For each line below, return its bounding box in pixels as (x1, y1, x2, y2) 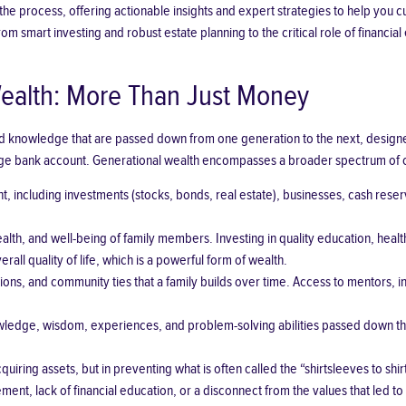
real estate (215, 187, 273, 205)
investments (63, 187, 129, 205)
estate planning (163, 24, 246, 43)
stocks (134, 187, 169, 205)
